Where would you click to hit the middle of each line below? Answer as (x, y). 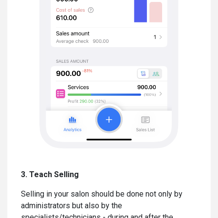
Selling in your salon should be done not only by (102, 194)
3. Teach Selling (50, 174)
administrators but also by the (72, 205)
